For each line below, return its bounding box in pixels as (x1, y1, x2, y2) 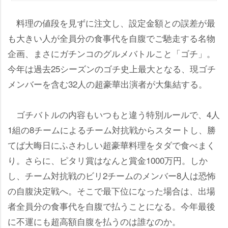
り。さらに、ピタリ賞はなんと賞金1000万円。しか (8, 154, 208, 167)
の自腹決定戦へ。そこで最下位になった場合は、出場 (8, 184, 215, 197)
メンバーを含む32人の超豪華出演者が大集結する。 (8, 77, 207, 91)
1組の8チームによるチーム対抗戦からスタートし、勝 (8, 123, 216, 136)
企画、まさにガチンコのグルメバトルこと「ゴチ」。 (8, 47, 215, 60)
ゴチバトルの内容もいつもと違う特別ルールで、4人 (8, 108, 220, 121)
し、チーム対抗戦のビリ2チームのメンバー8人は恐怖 (8, 169, 216, 182)
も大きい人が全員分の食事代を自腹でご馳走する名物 (8, 32, 215, 45)
